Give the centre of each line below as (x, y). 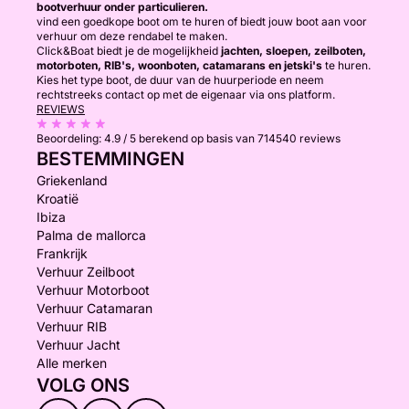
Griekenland (72, 180)
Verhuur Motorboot (93, 290)
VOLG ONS (83, 385)
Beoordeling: (70, 138)
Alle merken (72, 363)
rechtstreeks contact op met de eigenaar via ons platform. (186, 94)
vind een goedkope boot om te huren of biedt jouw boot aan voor (202, 21)
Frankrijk (62, 253)
